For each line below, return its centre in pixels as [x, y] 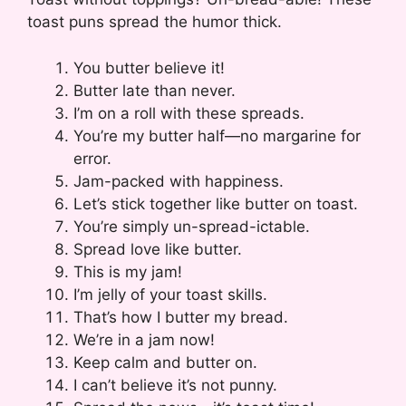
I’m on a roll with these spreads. [189, 113]
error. [92, 158]
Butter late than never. [155, 90]
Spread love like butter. [158, 249]
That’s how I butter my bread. [181, 317]
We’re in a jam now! [144, 339]
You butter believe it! [149, 68]
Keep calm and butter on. [165, 362]
